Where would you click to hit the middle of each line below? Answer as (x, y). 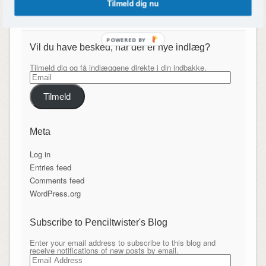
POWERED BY (126, 39)
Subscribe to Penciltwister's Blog (98, 223)
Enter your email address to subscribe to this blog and (122, 243)
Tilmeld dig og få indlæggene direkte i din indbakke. (118, 67)
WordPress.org (55, 194)
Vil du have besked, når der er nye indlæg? (120, 47)
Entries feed (50, 167)
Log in (40, 154)
